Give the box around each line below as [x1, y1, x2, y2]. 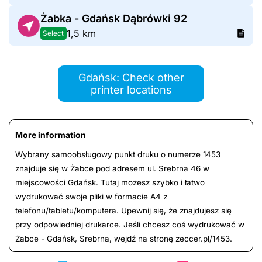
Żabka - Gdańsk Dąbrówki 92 [40, 12, 187, 25]
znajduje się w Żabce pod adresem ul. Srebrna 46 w [15, 164, 209, 174]
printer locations [90, 84, 172, 96]
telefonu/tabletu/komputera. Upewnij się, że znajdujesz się [15, 206, 232, 216]
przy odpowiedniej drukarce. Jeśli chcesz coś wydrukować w [15, 220, 244, 230]
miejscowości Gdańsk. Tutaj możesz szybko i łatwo [15, 178, 205, 188]
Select [43, 29, 64, 37]
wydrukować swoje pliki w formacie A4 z [15, 192, 167, 202]
